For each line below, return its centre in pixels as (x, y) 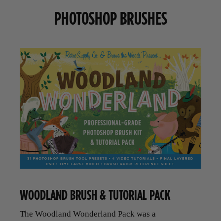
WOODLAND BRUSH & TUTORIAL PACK (95, 194)
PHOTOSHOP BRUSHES (110, 18)
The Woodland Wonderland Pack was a (88, 214)
